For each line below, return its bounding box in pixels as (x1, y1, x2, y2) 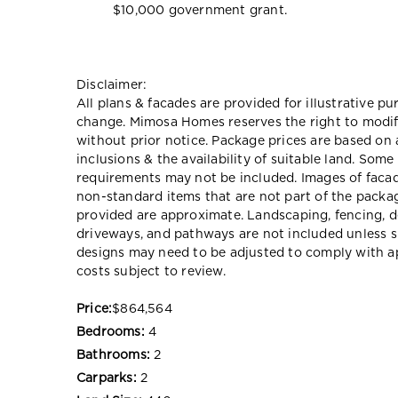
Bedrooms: (76, 325, 145, 338)
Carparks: (76, 371, 137, 385)
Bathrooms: (76, 348, 150, 362)
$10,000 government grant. (113, 4, 287, 17)
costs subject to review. (76, 265, 226, 278)
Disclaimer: (76, 78, 147, 92)
